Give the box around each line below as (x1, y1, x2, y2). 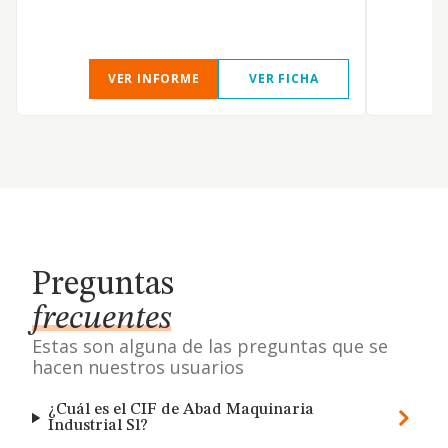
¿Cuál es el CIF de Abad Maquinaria (48, 402, 315, 418)
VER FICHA (249, 70, 319, 87)
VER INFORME (107, 70, 200, 87)
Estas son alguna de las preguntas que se (32, 334, 388, 358)
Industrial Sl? (48, 418, 149, 434)
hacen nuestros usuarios (32, 355, 244, 379)
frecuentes (32, 302, 171, 336)
